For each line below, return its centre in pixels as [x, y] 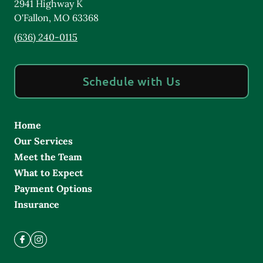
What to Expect [49, 173]
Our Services [43, 141]
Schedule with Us [131, 81]
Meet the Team [48, 157]
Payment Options [53, 188]
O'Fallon [31, 18]
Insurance [37, 204]
